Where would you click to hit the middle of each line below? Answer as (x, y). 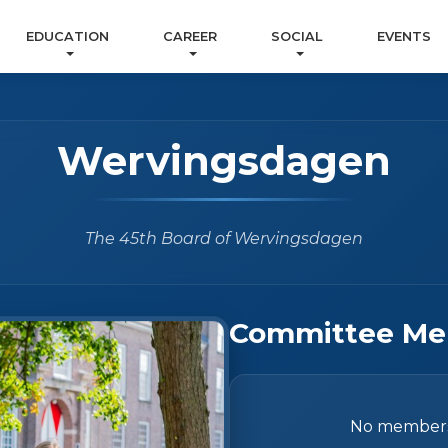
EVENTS (403, 37)
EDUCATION (67, 37)
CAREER (189, 37)
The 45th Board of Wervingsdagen (224, 238)
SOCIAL (297, 37)
